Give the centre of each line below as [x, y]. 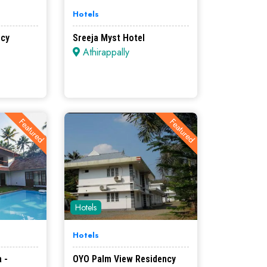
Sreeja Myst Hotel [108, 38]
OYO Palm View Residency [124, 259]
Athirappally [104, 52]
